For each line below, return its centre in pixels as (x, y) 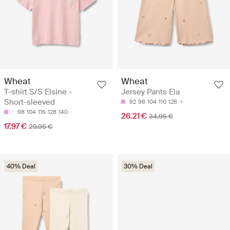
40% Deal (21, 167)
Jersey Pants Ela (150, 92)
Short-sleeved (30, 102)
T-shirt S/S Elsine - (38, 92)
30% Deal (138, 167)
